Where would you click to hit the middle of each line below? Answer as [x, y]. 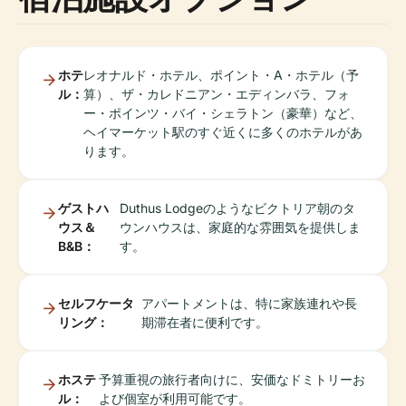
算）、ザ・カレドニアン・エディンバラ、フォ [217, 94]
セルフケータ [96, 303]
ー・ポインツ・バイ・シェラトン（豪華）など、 [223, 113]
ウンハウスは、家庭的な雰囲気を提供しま [240, 227]
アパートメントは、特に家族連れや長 [249, 303]
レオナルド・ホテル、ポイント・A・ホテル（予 [221, 75]
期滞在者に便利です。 [204, 322]
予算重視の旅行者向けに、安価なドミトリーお [232, 379]
